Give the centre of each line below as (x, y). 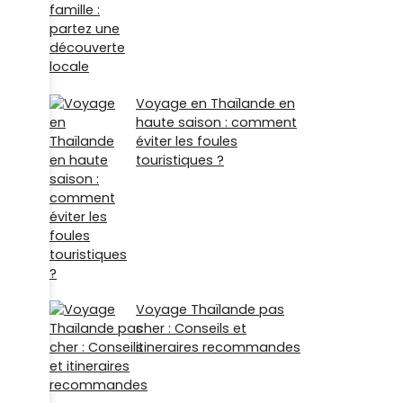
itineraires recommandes (218, 347)
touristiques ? (180, 160)
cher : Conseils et (191, 328)
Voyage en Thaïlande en (215, 103)
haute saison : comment (216, 122)
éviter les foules (187, 141)
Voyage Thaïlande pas (210, 309)
